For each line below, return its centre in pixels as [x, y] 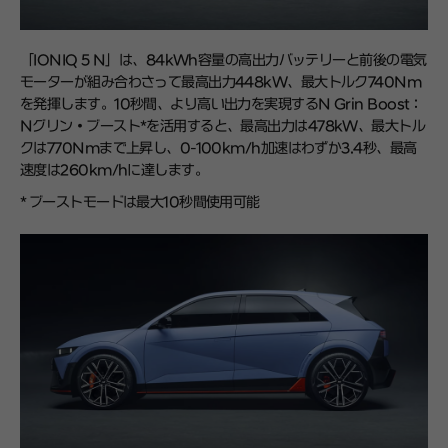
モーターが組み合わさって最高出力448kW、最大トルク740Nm [221, 83]
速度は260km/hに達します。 [118, 171]
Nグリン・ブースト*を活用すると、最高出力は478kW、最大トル [223, 127]
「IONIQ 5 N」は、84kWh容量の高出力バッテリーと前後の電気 [223, 61]
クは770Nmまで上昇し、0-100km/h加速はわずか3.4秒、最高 [218, 149]
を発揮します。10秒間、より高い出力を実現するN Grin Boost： [221, 105]
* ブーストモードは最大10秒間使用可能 [140, 203]
